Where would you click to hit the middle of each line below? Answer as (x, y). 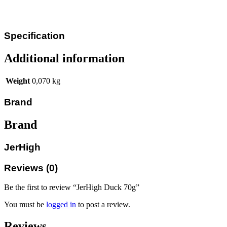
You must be (25, 205)
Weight (18, 81)
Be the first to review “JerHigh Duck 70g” (72, 187)
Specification (34, 35)
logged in (61, 205)
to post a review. (103, 205)
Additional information (64, 58)
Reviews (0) (31, 168)
